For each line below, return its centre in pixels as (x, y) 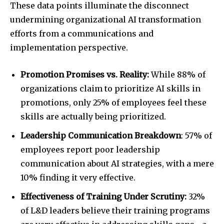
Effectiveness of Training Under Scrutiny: (103, 196)
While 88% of (178, 74)
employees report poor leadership (90, 149)
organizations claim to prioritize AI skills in (110, 88)
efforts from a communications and (82, 33)
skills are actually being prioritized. (93, 116)
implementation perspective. (69, 47)
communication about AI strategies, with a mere (117, 163)
